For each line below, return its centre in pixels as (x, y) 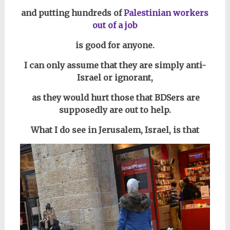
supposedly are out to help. (115, 110)
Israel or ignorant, (115, 78)
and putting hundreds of (73, 13)
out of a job (115, 25)
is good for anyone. (115, 45)
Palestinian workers (166, 13)
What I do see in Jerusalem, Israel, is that (115, 130)
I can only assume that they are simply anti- (115, 65)
